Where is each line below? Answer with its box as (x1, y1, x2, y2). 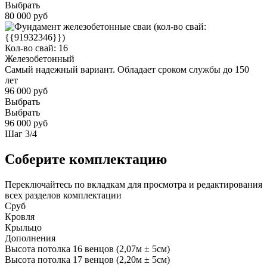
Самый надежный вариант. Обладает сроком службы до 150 (5, 64, 249, 74)
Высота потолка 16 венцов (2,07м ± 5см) (5, 243, 170, 254)
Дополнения (5, 232, 55, 243)
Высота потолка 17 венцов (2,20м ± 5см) (5, 254, 170, 265)
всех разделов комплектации (5, 190, 122, 200)
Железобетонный (5, 53, 74, 64)
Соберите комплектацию (5, 151, 167, 167)
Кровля (5, 211, 35, 222)
